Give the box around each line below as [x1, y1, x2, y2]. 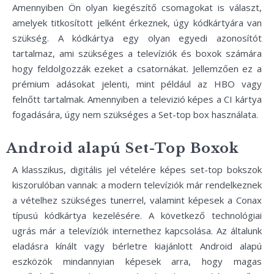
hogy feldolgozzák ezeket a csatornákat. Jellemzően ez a [12, 62, 262, 75]
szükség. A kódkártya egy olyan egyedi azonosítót [12, 32, 262, 44]
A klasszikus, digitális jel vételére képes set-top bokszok [12, 163, 262, 176]
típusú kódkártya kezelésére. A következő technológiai [12, 209, 262, 221]
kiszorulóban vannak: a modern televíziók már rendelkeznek [12, 179, 262, 191]
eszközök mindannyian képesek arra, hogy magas [12, 255, 262, 267]
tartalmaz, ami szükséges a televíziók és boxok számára [12, 47, 262, 59]
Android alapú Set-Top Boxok [6, 140, 239, 157]
